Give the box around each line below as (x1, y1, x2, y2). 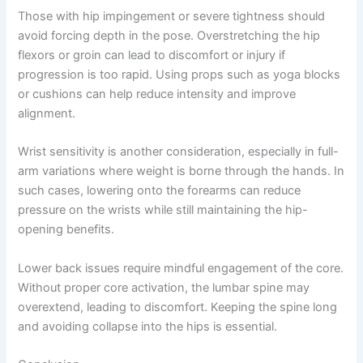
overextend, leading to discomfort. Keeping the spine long (18, 299, 338, 314)
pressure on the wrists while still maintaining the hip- (18, 203, 309, 218)
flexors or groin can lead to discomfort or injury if (18, 48, 286, 63)
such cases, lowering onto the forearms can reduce (18, 183, 301, 199)
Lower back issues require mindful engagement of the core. (18, 260, 344, 275)
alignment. (18, 106, 76, 122)
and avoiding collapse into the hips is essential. (18, 318, 278, 334)
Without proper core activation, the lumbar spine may (18, 280, 310, 295)
